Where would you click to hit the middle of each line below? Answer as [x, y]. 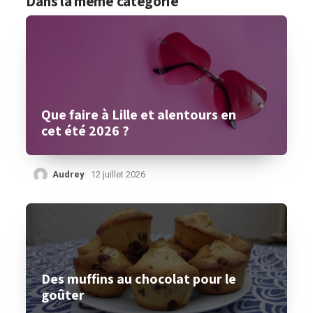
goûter [63, 295]
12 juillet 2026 [118, 174]
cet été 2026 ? [86, 131]
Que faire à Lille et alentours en [139, 115]
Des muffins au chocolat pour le [139, 279]
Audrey [69, 174]
